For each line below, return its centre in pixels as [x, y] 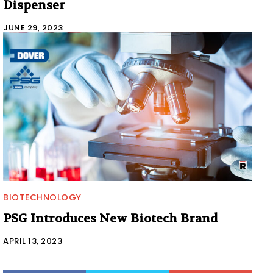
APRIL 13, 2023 [33, 241]
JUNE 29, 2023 [33, 27]
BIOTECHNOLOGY [42, 198]
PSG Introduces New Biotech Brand [110, 219]
